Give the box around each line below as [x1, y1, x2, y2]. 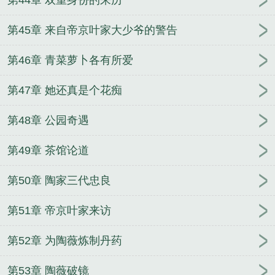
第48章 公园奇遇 [7, 114, 89, 127]
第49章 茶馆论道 [7, 144, 89, 157]
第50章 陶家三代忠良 [7, 174, 111, 187]
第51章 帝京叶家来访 [7, 204, 111, 217]
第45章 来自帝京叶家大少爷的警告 [7, 24, 177, 37]
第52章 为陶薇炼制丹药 [7, 234, 122, 247]
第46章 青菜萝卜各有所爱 [7, 54, 133, 67]
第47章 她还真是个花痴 [7, 84, 122, 97]
